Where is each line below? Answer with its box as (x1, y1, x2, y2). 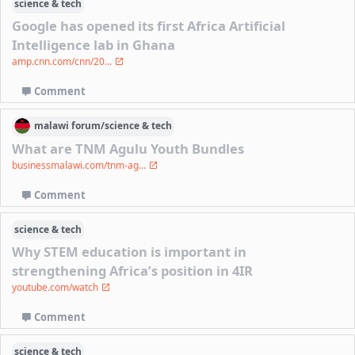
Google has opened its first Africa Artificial (12, 17, 286, 36)
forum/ (71, 119, 105, 133)
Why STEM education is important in (12, 242, 247, 261)
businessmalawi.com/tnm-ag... (12, 158, 149, 172)
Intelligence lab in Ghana (12, 36, 176, 55)
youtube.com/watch (12, 280, 101, 294)
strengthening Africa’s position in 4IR (12, 261, 254, 280)
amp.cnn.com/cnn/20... (12, 55, 115, 69)
